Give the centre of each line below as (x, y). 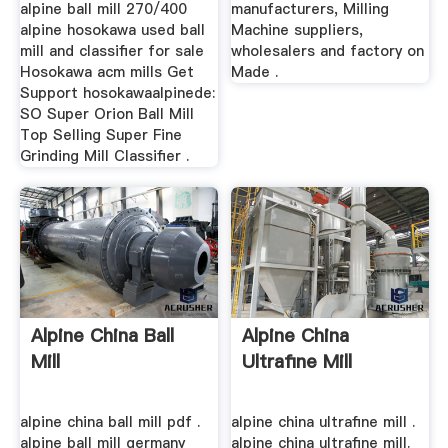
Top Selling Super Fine (100, 135)
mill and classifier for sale (111, 51)
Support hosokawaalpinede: (117, 93)
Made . (255, 72)
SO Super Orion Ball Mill (106, 114)
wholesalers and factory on (328, 51)
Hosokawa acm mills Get (106, 72)
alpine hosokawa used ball (112, 30)
